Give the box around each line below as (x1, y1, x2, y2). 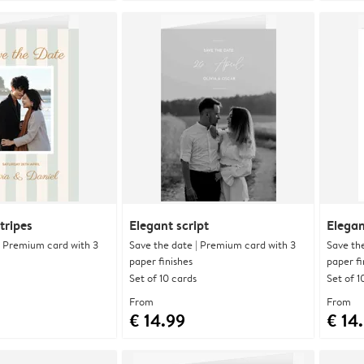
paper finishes (129, 253, 193, 268)
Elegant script (129, 215, 209, 234)
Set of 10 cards (129, 270, 197, 285)
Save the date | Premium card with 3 (129, 236, 296, 252)
